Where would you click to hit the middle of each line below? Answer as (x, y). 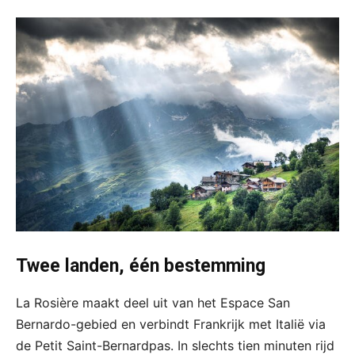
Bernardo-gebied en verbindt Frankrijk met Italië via (171, 324)
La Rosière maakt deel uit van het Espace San (153, 303)
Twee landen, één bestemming (141, 266)
